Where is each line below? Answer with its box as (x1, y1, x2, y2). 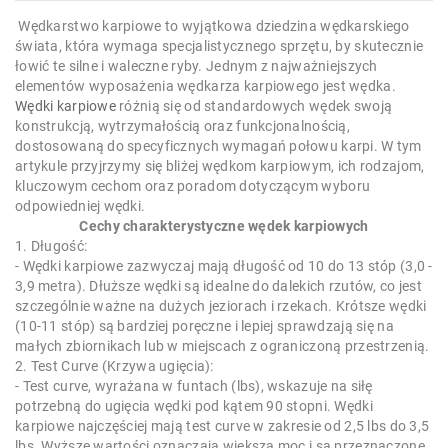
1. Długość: (15, 238, 88, 255)
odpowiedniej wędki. (15, 198, 146, 215)
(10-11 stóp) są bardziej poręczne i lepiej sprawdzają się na (15, 318, 394, 335)
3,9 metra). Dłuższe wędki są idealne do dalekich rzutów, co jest (15, 278, 422, 295)
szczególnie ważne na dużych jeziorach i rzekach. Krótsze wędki (15, 298, 427, 315)
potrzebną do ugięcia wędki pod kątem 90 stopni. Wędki (15, 398, 373, 415)
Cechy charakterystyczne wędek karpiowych (79, 218, 369, 235)
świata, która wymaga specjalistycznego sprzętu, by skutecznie (15, 38, 424, 55)
